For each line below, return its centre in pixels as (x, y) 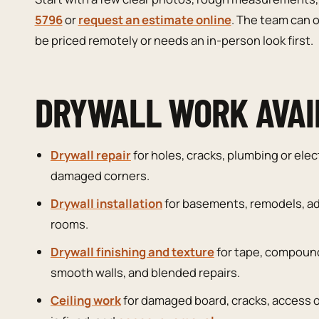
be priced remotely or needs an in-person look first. (174, 41)
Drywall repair (90, 155)
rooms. (69, 224)
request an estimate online (155, 20)
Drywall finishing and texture (132, 251)
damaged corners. (100, 175)
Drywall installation (106, 203)
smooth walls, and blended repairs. (145, 272)
